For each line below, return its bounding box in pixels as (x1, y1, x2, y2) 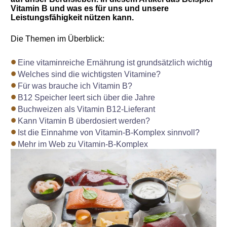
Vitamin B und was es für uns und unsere (11, 4, 169, 13)
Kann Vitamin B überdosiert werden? (18, 117, 150, 125)
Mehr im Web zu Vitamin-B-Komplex (18, 140, 148, 148)
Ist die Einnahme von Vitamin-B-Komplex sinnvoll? (18, 128, 200, 137)
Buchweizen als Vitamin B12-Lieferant (18, 105, 156, 113)
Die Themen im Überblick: (11, 34, 105, 43)
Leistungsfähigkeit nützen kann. (11, 13, 136, 22)
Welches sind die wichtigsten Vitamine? (18, 70, 161, 79)
